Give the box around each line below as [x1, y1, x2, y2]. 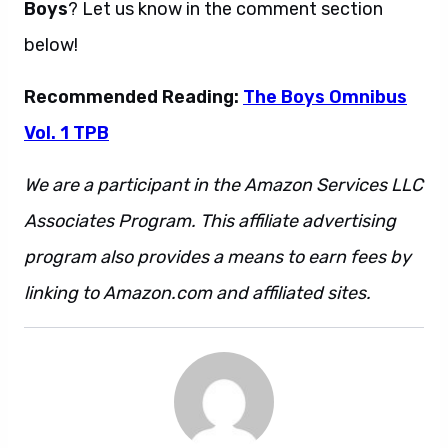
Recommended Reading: [24, 86, 243, 109]
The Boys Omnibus [243, 86, 407, 109]
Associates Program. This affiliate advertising [24, 210, 396, 233]
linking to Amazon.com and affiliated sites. [24, 282, 371, 305]
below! [24, 34, 78, 57]
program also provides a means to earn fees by [24, 246, 411, 269]
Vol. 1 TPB [24, 122, 109, 145]
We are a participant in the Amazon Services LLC [24, 174, 423, 197]
